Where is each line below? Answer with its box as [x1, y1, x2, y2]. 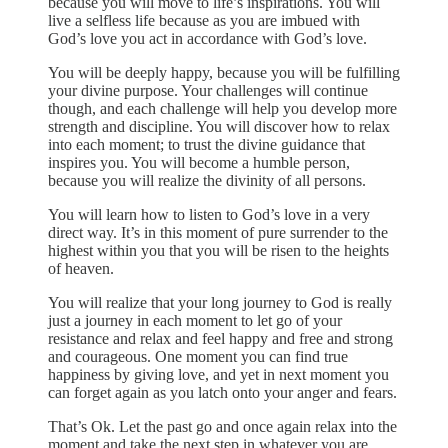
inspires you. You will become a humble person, [48, 153, 350, 171]
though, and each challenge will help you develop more [48, 99, 397, 117]
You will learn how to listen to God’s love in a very [48, 205, 370, 223]
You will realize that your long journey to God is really [48, 293, 392, 311]
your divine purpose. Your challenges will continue [48, 81, 368, 99]
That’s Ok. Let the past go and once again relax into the [48, 417, 397, 435]
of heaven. [48, 259, 114, 277]
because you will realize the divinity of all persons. [48, 171, 366, 189]
